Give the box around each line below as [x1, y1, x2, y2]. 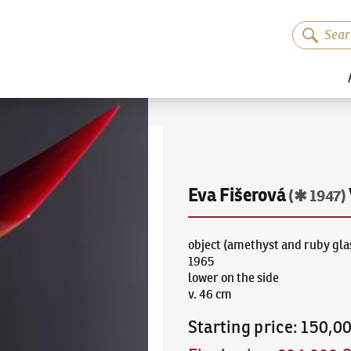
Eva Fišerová [187, 183, 286, 208]
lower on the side [187, 270, 279, 286]
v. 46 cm [187, 287, 232, 302]
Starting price [187, 317, 293, 338]
